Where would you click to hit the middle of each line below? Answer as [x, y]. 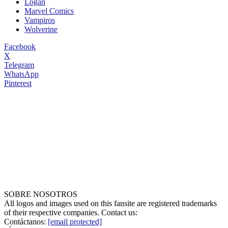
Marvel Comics [49, 11]
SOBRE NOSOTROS [41, 194]
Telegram [19, 65]
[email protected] [75, 222]
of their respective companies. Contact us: [71, 213]
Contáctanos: [26, 222]
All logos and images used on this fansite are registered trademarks [110, 204]
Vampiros [40, 20]
